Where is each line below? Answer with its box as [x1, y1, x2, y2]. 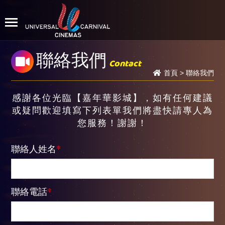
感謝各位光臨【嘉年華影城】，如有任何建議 [12, 90, 213, 104]
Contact [109, 57, 142, 71]
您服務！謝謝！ [77, 115, 148, 130]
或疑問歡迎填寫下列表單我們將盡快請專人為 [12, 102, 213, 117]
